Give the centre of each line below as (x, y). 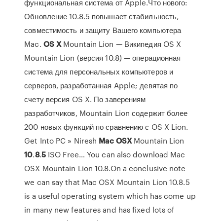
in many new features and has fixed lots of (99, 210)
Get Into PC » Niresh (62, 141)
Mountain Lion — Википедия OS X (121, 44)
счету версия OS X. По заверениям (85, 99)
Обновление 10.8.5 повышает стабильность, (102, 16)
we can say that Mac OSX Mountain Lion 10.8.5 (107, 182)
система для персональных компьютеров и (99, 72)
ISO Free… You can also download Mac (115, 154)
